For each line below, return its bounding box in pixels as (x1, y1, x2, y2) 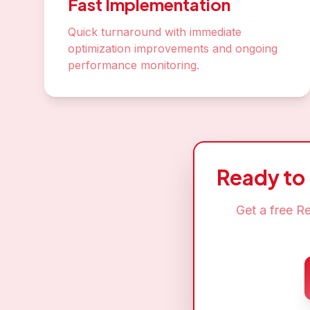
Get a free (236, 203, 296, 217)
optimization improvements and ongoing (68, 42, 277, 55)
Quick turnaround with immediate (68, 25, 241, 39)
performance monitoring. (68, 58, 199, 72)
